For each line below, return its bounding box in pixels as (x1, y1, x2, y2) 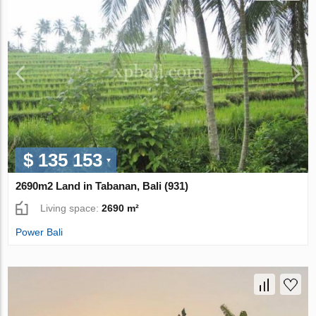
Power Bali (16, 226, 63, 238)
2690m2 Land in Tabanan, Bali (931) (16, 180, 189, 193)
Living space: (40, 202, 102, 214)
